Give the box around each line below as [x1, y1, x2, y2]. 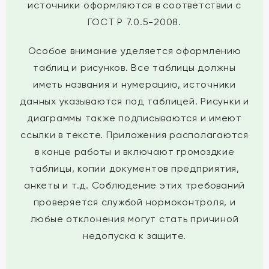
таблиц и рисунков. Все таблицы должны [33, 62, 236, 73]
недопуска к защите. [82, 230, 187, 241]
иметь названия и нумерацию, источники [33, 79, 236, 90]
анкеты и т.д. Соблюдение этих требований [24, 180, 245, 191]
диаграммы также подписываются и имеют [27, 112, 242, 124]
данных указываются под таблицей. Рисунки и [20, 95, 249, 107]
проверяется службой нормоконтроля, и [33, 196, 236, 208]
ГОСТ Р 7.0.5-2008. [88, 16, 181, 28]
